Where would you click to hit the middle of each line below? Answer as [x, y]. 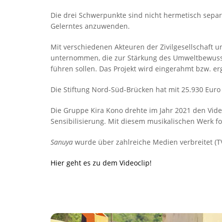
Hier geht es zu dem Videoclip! [101, 163]
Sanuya [62, 142]
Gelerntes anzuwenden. [90, 26]
